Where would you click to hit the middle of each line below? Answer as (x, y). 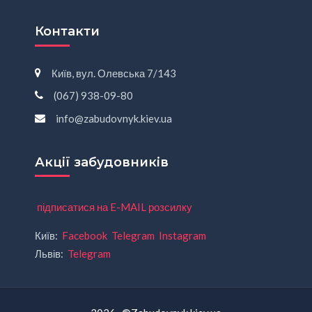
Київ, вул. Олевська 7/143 (114, 73)
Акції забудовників (102, 162)
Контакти (67, 32)
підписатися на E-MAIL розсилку (115, 207)
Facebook (85, 236)
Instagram (182, 236)
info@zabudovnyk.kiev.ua (114, 118)
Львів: (50, 254)
